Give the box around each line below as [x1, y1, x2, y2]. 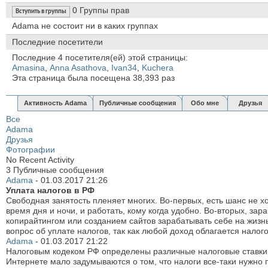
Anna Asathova [50, 62, 106, 72]
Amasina [12, 62, 45, 72]
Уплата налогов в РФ [6, 185, 95, 195]
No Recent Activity [6, 154, 74, 165]
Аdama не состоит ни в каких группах [12, 20, 158, 31]
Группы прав [77, 5, 129, 15]
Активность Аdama [24, 99, 87, 106]
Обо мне [191, 99, 219, 106]
